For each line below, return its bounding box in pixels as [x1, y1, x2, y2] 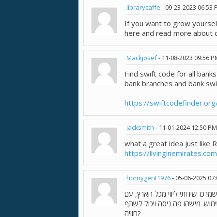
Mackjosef [126, 53, 157, 62]
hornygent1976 [126, 173, 170, 183]
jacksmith [126, 123, 154, 132]
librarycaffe [126, 3, 160, 12]
